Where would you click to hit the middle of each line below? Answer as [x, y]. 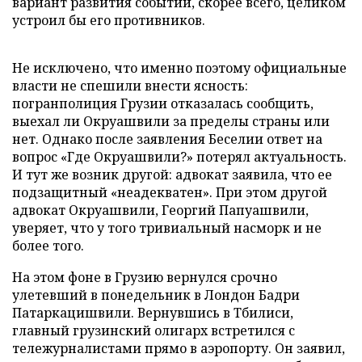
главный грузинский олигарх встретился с [154, 330]
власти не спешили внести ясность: [130, 86]
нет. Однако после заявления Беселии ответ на [167, 139]
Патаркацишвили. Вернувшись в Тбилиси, [153, 313]
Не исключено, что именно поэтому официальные [179, 68]
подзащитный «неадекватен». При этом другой [170, 192]
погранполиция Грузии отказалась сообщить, [163, 103]
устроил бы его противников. [109, 20]
